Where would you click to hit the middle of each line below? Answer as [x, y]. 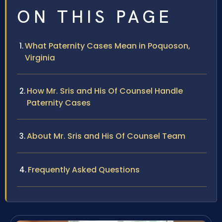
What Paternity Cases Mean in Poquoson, [108, 46]
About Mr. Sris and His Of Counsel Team [106, 136]
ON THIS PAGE [95, 17]
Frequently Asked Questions [84, 170]
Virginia [40, 58]
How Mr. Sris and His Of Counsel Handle [105, 91]
